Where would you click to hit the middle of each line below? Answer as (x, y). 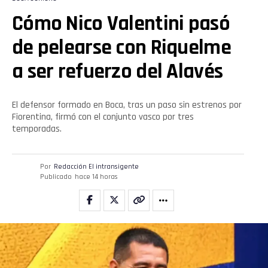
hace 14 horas (96, 177)
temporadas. (37, 129)
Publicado (56, 177)
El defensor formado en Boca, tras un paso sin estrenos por (127, 105)
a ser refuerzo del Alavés (118, 72)
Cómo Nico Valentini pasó (121, 24)
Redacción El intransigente (96, 167)
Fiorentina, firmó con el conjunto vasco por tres (103, 117)
